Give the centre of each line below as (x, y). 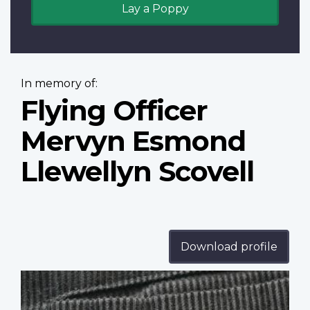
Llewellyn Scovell (137, 172)
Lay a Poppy (155, 9)
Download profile (229, 247)
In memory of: (59, 84)
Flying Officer (114, 111)
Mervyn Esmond (133, 141)
